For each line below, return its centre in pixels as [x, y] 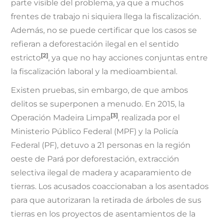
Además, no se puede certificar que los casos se [104, 30]
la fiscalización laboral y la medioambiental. [94, 71]
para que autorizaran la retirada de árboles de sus [106, 200]
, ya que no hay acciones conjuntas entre [128, 57]
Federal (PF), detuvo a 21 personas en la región [101, 145]
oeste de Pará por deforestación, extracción [95, 159]
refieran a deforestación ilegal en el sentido [95, 44]
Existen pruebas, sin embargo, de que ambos [100, 90]
